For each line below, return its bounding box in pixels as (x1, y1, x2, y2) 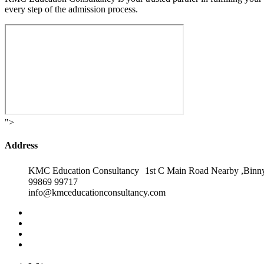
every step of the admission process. (5, 4, 138, 14)
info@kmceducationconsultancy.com (28, 187, 166, 197)
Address (5, 140, 38, 151)
